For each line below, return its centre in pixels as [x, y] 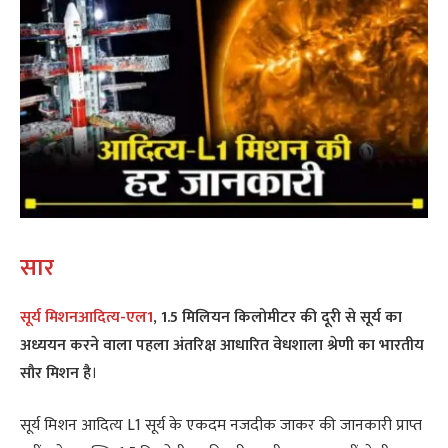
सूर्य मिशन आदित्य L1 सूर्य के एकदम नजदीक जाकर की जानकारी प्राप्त [221, 426]
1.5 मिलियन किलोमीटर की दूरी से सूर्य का [281, 317]
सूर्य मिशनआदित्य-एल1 [86, 317]
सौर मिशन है [55, 373]
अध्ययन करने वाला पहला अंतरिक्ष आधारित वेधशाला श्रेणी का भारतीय [222, 345]
